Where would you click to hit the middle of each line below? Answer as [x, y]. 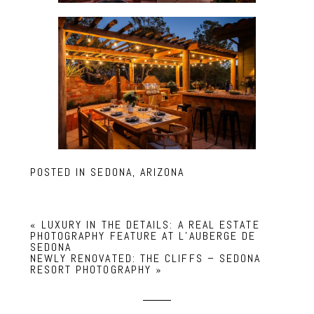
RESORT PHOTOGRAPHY [90, 270]
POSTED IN [60, 172]
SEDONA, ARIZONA [138, 172]
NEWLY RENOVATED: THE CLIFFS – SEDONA [145, 259]
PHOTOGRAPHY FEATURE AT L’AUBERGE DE [143, 236]
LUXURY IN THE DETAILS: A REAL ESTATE [150, 225]
